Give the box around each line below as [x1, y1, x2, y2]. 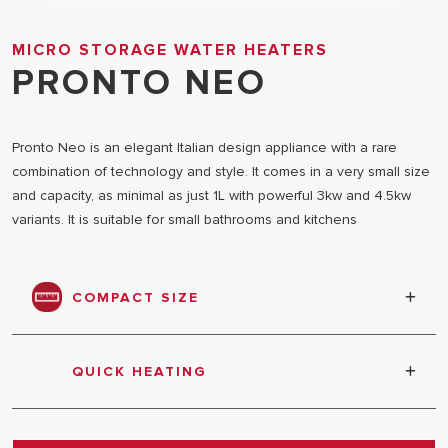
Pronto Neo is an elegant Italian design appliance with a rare [12, 139, 397, 156]
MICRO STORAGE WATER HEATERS [12, 40, 328, 60]
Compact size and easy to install [46, 329, 269, 346]
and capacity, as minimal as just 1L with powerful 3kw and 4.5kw [12, 187, 411, 204]
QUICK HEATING [72, 363, 207, 380]
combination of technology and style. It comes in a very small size [12, 163, 430, 180]
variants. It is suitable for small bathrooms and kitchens [12, 211, 357, 228]
